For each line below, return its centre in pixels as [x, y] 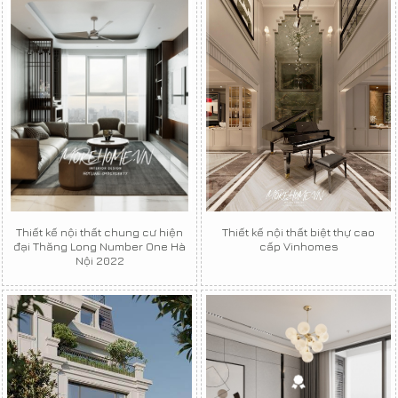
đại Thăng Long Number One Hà [99, 246]
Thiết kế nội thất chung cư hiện [99, 231]
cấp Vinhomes [298, 246]
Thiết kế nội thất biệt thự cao [298, 231]
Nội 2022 [99, 260]
